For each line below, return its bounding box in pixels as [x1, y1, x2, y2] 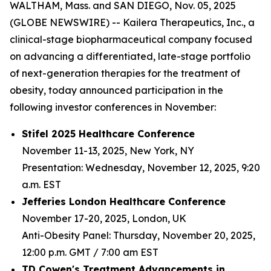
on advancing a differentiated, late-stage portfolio [10, 50, 250, 62]
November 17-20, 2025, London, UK [22, 212, 186, 224]
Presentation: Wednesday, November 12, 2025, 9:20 [22, 162, 260, 174]
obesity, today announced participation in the [10, 84, 223, 96]
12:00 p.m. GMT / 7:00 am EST [22, 246, 158, 258]
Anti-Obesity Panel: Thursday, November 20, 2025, [22, 229, 255, 241]
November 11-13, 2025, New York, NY [22, 145, 194, 157]
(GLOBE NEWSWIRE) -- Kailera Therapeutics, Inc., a [10, 16, 255, 28]
